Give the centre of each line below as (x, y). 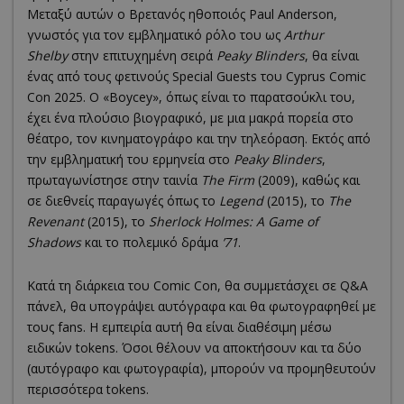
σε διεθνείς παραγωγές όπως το (123, 200)
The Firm (228, 179)
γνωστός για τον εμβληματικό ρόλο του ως (156, 34)
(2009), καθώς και (307, 179)
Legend (241, 200)
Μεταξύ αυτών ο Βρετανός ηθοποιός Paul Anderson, (182, 14)
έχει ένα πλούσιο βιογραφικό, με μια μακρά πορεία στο (190, 117)
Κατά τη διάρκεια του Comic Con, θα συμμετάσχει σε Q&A (197, 285)
